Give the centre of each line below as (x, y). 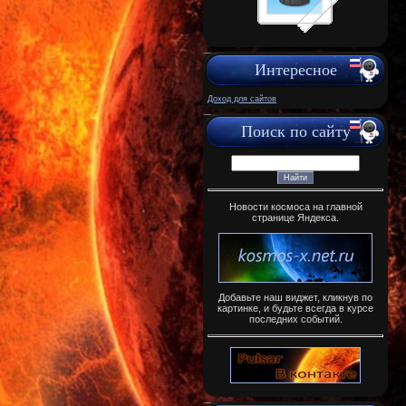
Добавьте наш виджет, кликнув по (295, 298)
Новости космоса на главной (295, 206)
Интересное (295, 69)
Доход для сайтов (242, 98)
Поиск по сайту (295, 131)
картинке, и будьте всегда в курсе (295, 309)
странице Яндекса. (295, 217)
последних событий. (295, 319)
